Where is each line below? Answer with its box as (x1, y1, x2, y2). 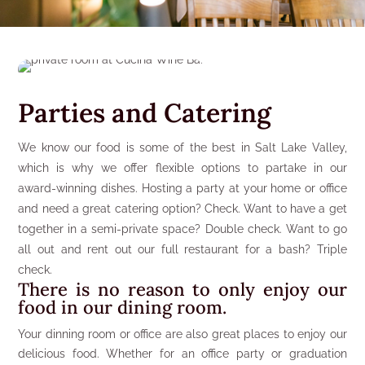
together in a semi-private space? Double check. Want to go (18, 222, 347, 235)
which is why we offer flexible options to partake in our (18, 161, 347, 174)
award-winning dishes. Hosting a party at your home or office (18, 182, 347, 195)
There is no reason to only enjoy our (18, 278, 347, 301)
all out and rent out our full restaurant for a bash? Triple (18, 243, 347, 256)
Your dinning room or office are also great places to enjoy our (18, 328, 347, 341)
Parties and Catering (18, 96, 272, 130)
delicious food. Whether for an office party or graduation (18, 347, 347, 360)
